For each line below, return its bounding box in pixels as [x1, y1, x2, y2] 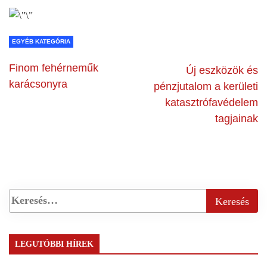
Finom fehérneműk [9, 61, 98, 74]
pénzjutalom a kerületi [154, 80, 258, 92]
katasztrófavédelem [165, 96, 258, 108]
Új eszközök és [186, 64, 258, 76]
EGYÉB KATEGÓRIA [12, 38, 70, 45]
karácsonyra [9, 77, 67, 90]
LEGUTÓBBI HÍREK [15, 239, 94, 249]
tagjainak [215, 112, 258, 125]
